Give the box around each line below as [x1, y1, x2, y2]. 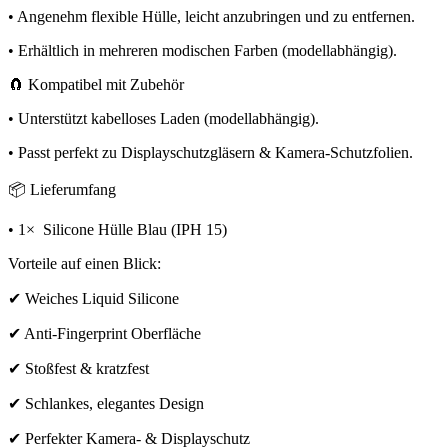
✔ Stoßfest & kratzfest [8, 359, 149, 377]
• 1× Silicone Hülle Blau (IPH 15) [8, 220, 227, 238]
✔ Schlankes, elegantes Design [8, 394, 204, 412]
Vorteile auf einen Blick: [8, 254, 161, 272]
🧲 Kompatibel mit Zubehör [8, 75, 184, 93]
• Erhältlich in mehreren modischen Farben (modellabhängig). [8, 41, 397, 59]
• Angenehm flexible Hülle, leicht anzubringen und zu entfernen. [8, 7, 415, 25]
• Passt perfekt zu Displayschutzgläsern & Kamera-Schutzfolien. [8, 143, 413, 161]
